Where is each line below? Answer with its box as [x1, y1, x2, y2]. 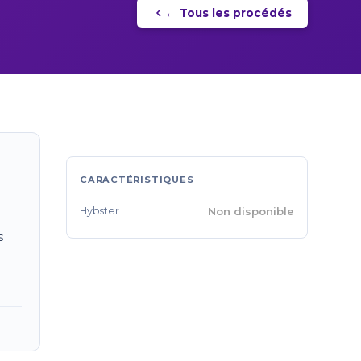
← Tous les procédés [165, 6, 293, 20]
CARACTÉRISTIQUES [80, 173, 194, 185]
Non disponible [208, 205, 294, 218]
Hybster [80, 205, 119, 218]
